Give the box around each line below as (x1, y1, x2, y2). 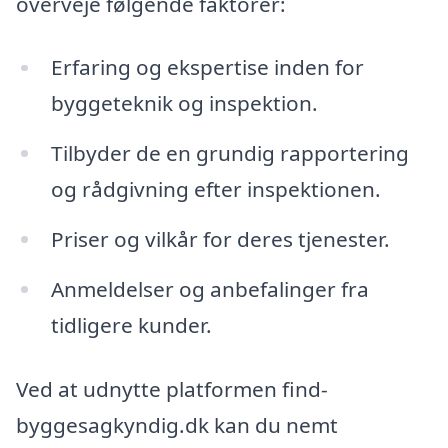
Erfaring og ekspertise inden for (50, 53, 364, 82)
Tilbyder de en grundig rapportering (50, 139, 409, 168)
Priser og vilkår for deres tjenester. (50, 225, 390, 254)
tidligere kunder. (50, 311, 212, 340)
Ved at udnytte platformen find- (16, 374, 328, 403)
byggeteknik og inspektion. (50, 89, 318, 118)
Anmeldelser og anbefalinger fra (50, 275, 369, 304)
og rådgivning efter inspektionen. (50, 175, 381, 204)
